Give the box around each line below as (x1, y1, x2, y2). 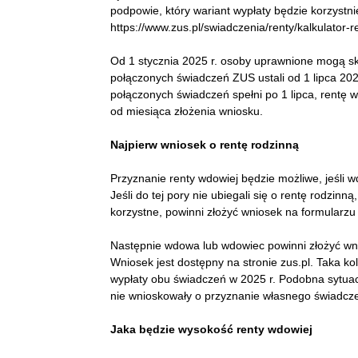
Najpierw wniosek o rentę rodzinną (110, 137, 299, 151)
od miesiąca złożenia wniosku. (110, 104, 263, 117)
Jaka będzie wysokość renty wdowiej (110, 322, 312, 336)
